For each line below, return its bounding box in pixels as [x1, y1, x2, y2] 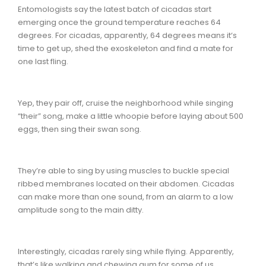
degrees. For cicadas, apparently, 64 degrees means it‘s [18, 29, 237, 41]
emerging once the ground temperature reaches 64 [18, 16, 221, 28]
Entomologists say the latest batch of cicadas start [18, 3, 211, 15]
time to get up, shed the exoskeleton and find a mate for [18, 42, 233, 54]
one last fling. [18, 55, 68, 67]
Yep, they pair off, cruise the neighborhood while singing [18, 97, 233, 109]
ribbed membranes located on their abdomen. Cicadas [18, 178, 235, 189]
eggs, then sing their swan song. [18, 123, 141, 135]
